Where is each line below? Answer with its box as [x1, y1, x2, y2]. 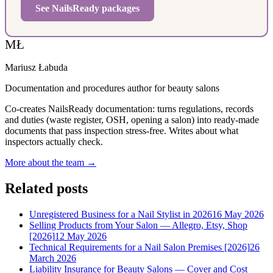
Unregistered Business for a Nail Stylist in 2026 [29, 208, 212, 219]
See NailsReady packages [35, 2, 140, 13]
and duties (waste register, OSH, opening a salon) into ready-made [5, 114, 259, 125]
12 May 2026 [55, 230, 107, 241]
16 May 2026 [212, 208, 264, 219]
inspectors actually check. [5, 136, 103, 147]
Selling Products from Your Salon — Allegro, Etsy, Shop [29, 219, 247, 230]
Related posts [5, 180, 88, 196]
